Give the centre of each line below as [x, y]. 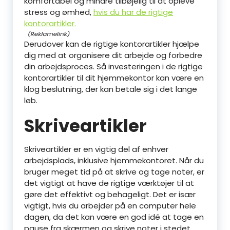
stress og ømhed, [59, 12]
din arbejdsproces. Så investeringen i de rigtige [113, 66]
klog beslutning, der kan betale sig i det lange [111, 89]
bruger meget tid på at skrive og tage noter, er [114, 172]
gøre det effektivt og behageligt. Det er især [110, 194]
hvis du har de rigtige [133, 12]
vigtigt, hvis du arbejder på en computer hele [110, 206]
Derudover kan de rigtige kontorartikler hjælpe [112, 44]
